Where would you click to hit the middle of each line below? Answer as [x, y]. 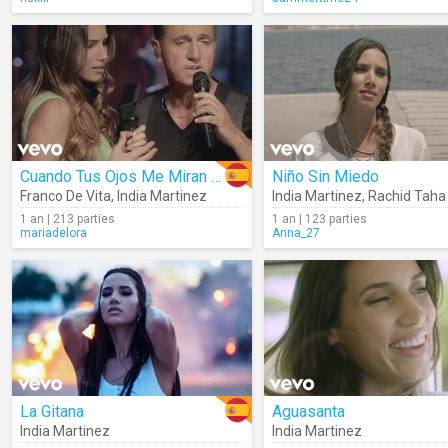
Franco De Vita [65, 196]
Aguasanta [308, 411]
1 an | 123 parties [319, 219]
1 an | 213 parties [67, 219]
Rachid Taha [407, 196]
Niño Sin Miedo [325, 176]
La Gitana [52, 411]
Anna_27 [296, 233]
